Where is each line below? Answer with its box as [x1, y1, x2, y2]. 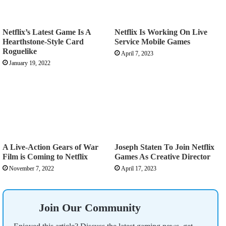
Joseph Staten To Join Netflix [115, 143, 214, 152]
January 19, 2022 [9, 60, 50, 67]
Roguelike [3, 47, 37, 56]
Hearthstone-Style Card [3, 37, 84, 46]
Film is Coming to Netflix [3, 152, 88, 161]
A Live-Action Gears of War [3, 143, 98, 152]
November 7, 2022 [9, 165, 54, 173]
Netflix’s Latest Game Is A [3, 28, 91, 37]
